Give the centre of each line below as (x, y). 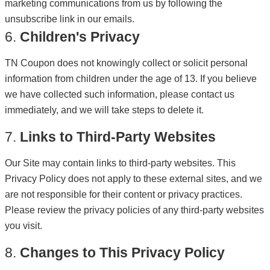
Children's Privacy (80, 37)
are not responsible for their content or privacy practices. (124, 194)
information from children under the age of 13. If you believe (131, 79)
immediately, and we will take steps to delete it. (104, 110)
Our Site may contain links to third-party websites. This (120, 163)
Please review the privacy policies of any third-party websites (134, 210)
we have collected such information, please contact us (120, 94)
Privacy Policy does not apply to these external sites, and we (133, 179)
